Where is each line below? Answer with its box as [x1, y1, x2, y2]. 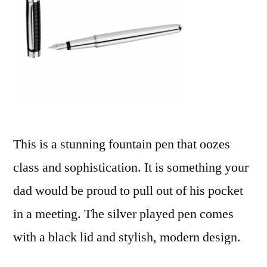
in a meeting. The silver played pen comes [13, 206, 234, 222]
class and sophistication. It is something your [13, 159, 249, 176]
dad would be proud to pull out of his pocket [13, 182, 243, 199]
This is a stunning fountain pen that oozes [13, 136, 230, 153]
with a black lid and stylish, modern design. [13, 229, 241, 246]
